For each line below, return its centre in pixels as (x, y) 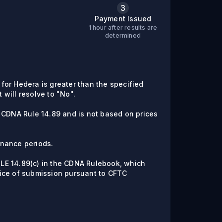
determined (123, 35)
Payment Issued (123, 19)
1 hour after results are (123, 28)
